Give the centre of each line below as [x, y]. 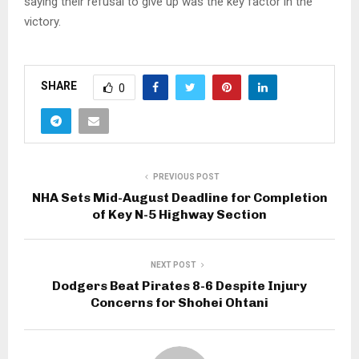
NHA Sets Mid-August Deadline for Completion [179, 197]
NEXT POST [173, 264]
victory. [42, 21]
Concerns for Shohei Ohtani [179, 302]
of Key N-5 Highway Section [179, 214]
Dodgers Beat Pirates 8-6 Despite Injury [179, 285]
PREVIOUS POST [186, 176]
